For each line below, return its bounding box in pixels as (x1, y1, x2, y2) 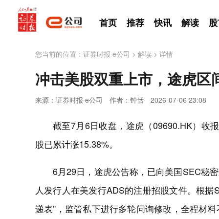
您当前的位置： (35, 49, 83, 59)
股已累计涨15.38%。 (35, 137, 118, 150)
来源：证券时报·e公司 (35, 95, 103, 105)
